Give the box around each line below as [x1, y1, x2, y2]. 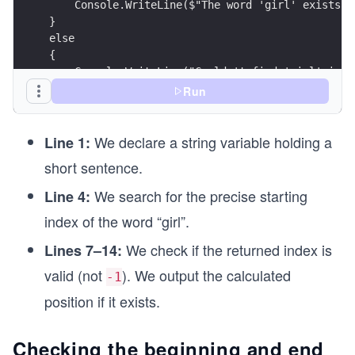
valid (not [44, 264, 106, 285]
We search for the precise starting [90, 185, 307, 206]
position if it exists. [44, 290, 160, 311]
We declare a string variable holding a [90, 131, 332, 152]
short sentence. [44, 156, 143, 177]
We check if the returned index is [122, 239, 332, 260]
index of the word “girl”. [44, 210, 189, 231]
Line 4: [44, 185, 90, 207]
